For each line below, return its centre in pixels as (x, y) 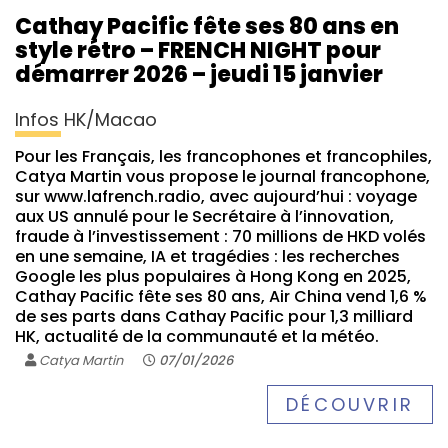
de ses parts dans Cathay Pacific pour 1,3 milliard (214, 316)
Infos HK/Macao (86, 119)
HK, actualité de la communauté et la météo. (197, 336)
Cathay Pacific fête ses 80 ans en (207, 26)
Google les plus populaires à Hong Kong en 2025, (213, 276)
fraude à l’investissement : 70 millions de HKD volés (220, 236)
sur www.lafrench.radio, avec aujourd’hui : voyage (216, 196)
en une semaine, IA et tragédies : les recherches (207, 256)
